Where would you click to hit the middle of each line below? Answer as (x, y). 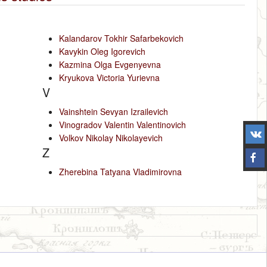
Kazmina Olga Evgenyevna (110, 64)
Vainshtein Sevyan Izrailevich (114, 111)
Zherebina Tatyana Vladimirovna (121, 171)
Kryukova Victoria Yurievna (110, 77)
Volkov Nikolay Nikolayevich (111, 137)
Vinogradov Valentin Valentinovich (123, 124)
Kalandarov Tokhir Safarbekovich (122, 38)
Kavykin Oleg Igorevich (103, 51)
